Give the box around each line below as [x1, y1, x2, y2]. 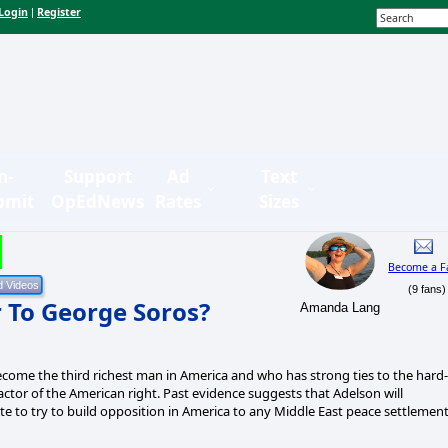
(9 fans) [401, 282, 446, 295]
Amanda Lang [300, 299, 381, 315]
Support [63, 164, 132, 188]
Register [37, 5, 81, 20]
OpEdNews [51, 189, 144, 213]
